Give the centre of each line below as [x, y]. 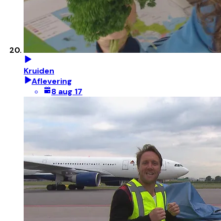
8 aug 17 [67, 92]
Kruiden [39, 71]
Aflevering [52, 81]
